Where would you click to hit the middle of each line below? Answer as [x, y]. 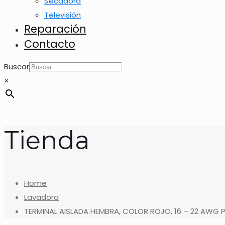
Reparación [55, 29]
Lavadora [41, 197]
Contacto [50, 44]
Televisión [63, 15]
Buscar [17, 67]
